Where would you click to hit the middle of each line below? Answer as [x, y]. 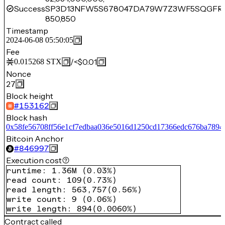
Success [30, 9]
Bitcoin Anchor [35, 139]
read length [34, 190]
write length [37, 209]
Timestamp [27, 31]
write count [34, 199]
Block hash [27, 118]
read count [32, 180]
